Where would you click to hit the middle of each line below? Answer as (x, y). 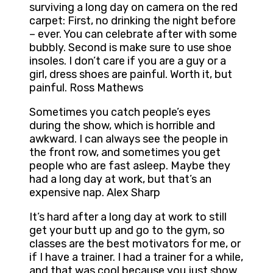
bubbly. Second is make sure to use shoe (130, 48)
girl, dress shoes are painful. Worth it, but (131, 75)
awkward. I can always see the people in (129, 139)
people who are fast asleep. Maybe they (130, 166)
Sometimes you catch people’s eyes (120, 112)
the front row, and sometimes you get (125, 153)
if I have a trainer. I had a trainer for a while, (136, 257)
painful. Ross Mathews (86, 88)
